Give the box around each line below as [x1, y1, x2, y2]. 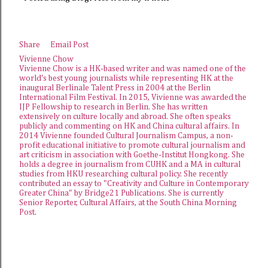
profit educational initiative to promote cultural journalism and [19, 141, 245, 150]
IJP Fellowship [19, 103, 72, 111]
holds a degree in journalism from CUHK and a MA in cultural [19, 160, 240, 169]
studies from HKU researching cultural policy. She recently [19, 170, 228, 178]
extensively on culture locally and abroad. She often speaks [19, 112, 231, 121]
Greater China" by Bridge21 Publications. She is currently [19, 189, 224, 197]
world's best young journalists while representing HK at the [19, 74, 233, 83]
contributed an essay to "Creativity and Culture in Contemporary [19, 179, 249, 188]
